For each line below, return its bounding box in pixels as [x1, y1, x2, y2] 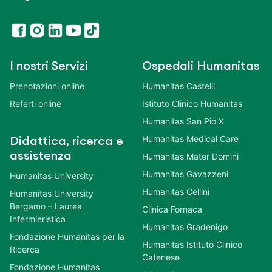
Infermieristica [10, 213, 66, 224]
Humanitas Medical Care [142, 133, 239, 144]
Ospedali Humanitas [142, 59, 260, 72]
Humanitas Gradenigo [142, 221, 228, 232]
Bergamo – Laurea [10, 200, 82, 211]
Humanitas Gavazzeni [142, 168, 228, 179]
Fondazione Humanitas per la [10, 231, 124, 242]
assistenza [10, 149, 72, 162]
